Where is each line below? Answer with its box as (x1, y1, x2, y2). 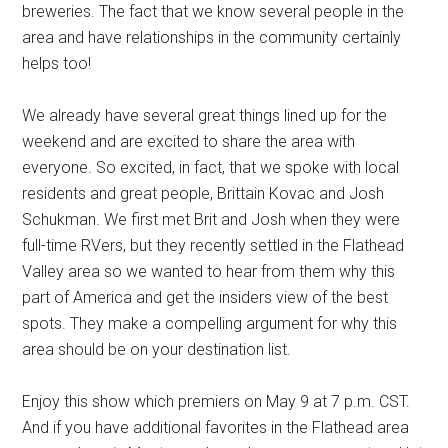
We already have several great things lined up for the (22, 106, 388, 125)
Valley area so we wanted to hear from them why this (22, 262, 396, 281)
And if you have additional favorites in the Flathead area (22, 418, 410, 437)
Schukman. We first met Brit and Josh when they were (22, 210, 401, 229)
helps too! (22, 54, 92, 73)
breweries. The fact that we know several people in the (22, 2, 405, 21)
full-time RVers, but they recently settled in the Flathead (22, 236, 405, 255)
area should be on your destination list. (22, 340, 292, 359)
